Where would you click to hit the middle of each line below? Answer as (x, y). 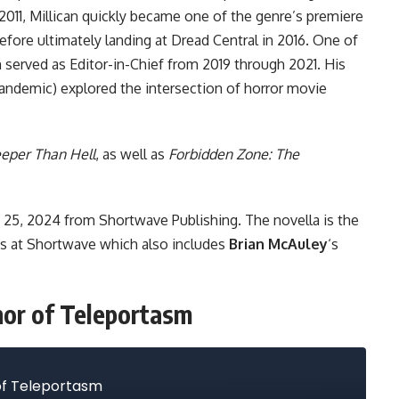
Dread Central (215, 40)
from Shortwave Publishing (151, 220)
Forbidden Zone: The (234, 154)
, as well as (132, 154)
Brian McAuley (278, 244)
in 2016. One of (308, 40)
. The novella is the (298, 220)
